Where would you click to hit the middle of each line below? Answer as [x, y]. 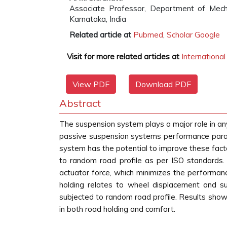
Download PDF [163, 84]
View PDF [91, 84]
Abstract [80, 103]
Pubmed [148, 35]
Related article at [100, 35]
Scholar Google [193, 35]
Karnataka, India [98, 19]
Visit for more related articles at [123, 56]
